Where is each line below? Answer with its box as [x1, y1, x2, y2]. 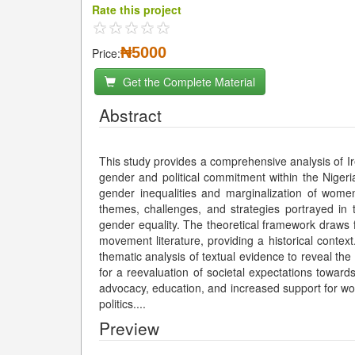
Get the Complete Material [120, 74, 255, 90]
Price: [92, 45, 120, 61]
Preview [99, 316, 159, 340]
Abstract [99, 103, 162, 127]
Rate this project [92, 2, 181, 17]
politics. [99, 296, 136, 311]
